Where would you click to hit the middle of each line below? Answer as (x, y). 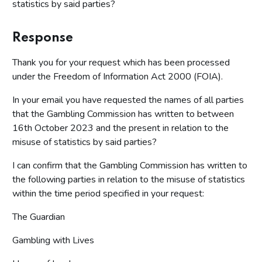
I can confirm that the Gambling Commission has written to (130, 166)
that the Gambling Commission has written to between (123, 114)
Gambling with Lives (53, 241)
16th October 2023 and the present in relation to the (120, 128)
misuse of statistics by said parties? (85, 142)
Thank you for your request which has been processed (121, 63)
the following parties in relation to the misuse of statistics (129, 180)
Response (43, 38)
